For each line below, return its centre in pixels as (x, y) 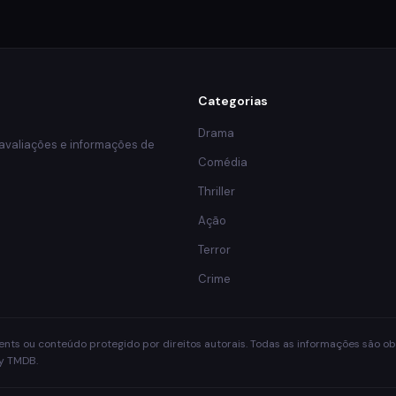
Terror (214, 249)
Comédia (223, 162)
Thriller (217, 191)
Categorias (233, 100)
